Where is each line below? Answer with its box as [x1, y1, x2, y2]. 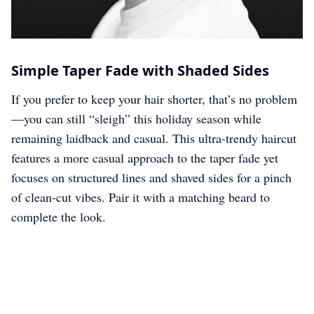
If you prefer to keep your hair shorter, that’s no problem [11, 90, 297, 107]
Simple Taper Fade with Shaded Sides [11, 61, 269, 80]
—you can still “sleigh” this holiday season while [11, 110, 261, 127]
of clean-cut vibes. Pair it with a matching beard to [11, 189, 270, 205]
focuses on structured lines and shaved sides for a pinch [11, 169, 292, 186]
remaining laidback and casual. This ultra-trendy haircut [11, 130, 296, 146]
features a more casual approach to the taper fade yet [11, 149, 278, 166]
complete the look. [11, 208, 106, 225]
